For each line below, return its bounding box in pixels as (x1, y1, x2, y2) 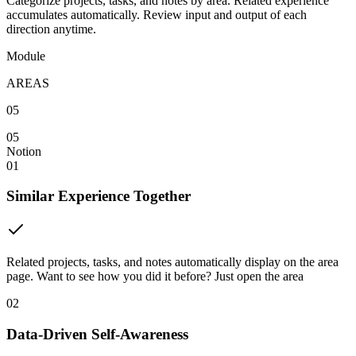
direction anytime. (6, 21, 96, 36)
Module (6, 48, 45, 63)
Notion (6, 144, 41, 158)
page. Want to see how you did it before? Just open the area (6, 269, 304, 283)
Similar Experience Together (6, 188, 191, 205)
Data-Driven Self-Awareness (6, 325, 188, 342)
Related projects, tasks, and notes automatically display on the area (6, 254, 339, 269)
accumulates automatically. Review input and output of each (6, 7, 307, 21)
